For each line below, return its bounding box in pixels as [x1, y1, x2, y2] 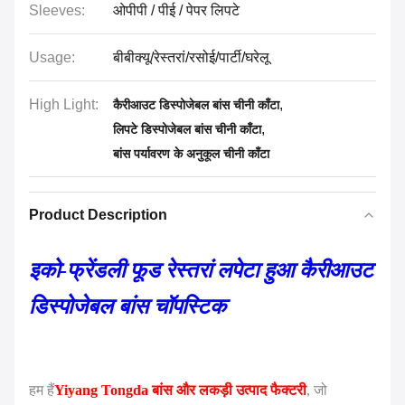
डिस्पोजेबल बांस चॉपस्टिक [29, 295, 226, 318]
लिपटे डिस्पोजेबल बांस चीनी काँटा [113, 122, 261, 137]
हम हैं [29, 382, 54, 398]
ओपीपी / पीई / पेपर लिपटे [113, 3, 240, 18]
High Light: [29, 97, 99, 112]
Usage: [29, 50, 75, 65]
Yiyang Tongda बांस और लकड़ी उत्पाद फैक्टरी [54, 382, 306, 398]
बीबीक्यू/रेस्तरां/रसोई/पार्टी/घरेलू [113, 50, 269, 65]
